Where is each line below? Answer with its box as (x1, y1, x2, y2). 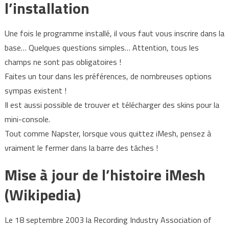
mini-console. (4, 113, 50, 126)
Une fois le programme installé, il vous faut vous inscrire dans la (4, 27, 224, 40)
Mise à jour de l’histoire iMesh (4, 163, 205, 187)
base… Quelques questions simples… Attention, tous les (4, 41, 199, 54)
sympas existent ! (4, 84, 66, 97)
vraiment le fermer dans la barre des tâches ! (4, 142, 158, 154)
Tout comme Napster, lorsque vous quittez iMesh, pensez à (4, 127, 211, 140)
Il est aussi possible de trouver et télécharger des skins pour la (4, 99, 219, 111)
